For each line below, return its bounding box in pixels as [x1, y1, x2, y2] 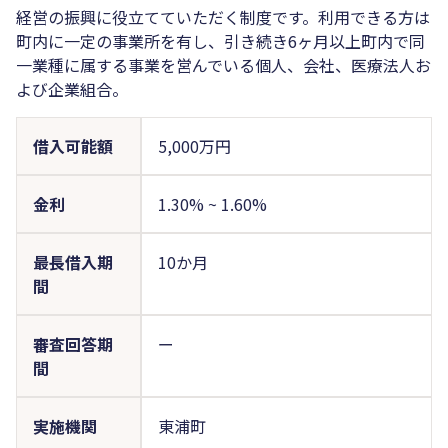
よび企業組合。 [16, 76, 128, 101]
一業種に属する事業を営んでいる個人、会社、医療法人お [16, 52, 431, 77]
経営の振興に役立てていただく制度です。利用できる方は [16, 4, 430, 29]
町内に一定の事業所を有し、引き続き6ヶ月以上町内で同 [16, 28, 425, 53]
